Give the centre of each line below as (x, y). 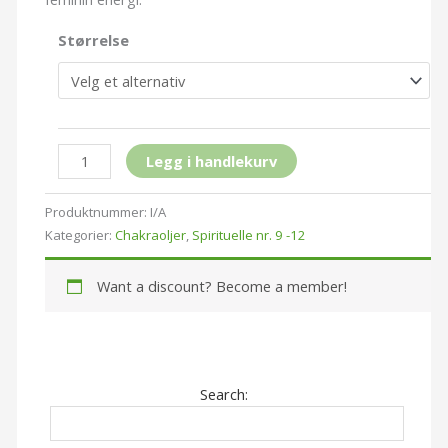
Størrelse (94, 39)
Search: (224, 393)
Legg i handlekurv (211, 160)
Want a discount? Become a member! (221, 285)
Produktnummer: (98, 211)
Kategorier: (80, 234)
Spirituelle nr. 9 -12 (249, 234)
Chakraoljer (151, 234)
